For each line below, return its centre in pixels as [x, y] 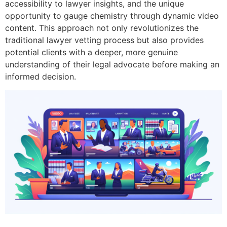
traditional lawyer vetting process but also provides [104, 40]
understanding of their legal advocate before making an [112, 65]
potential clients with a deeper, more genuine [91, 52]
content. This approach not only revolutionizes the [102, 28]
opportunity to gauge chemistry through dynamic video [112, 16]
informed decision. [41, 77]
